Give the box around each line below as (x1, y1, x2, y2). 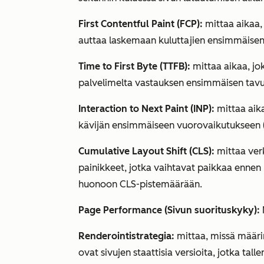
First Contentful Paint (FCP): (78, 18, 203, 29)
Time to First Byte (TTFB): (78, 61, 190, 72)
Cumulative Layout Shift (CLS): (78, 146, 217, 157)
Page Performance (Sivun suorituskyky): (78, 204, 260, 216)
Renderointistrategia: (78, 230, 174, 242)
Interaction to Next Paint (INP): (78, 103, 217, 114)
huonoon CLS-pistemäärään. (78, 179, 202, 190)
